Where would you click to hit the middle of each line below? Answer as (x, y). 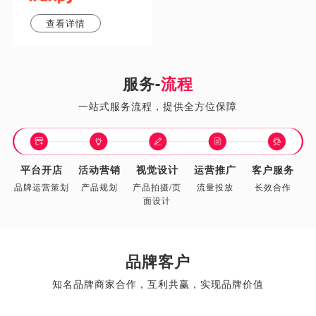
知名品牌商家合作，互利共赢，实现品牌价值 (158, 283)
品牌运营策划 (41, 186)
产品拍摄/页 (157, 186)
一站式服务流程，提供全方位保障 (158, 106)
